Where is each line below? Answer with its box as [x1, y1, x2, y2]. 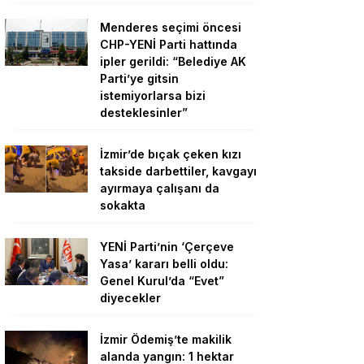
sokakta [100, 198, 145, 213]
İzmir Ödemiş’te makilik [100, 332, 232, 347]
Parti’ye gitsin [100, 71, 179, 86]
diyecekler [100, 291, 161, 305]
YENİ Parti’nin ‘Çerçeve [100, 240, 234, 254]
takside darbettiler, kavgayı [100, 164, 257, 179]
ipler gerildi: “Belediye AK [100, 54, 246, 69]
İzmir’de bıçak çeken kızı [100, 147, 241, 162]
